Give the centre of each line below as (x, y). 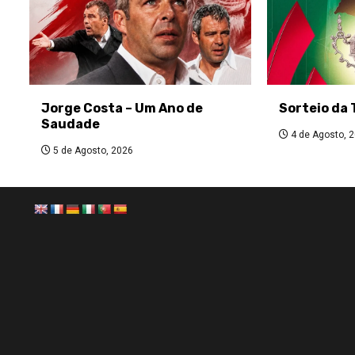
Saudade (71, 124)
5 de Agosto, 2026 (92, 150)
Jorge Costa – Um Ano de (122, 108)
